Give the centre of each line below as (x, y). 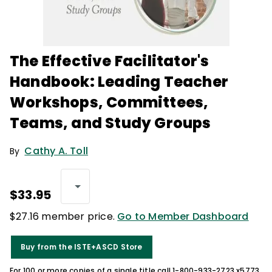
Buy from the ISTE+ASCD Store (82, 247)
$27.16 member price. (64, 216)
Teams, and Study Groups (110, 123)
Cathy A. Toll (56, 151)
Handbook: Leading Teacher (119, 82)
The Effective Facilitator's (110, 61)
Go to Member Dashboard (183, 216)
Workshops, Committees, (109, 102)
